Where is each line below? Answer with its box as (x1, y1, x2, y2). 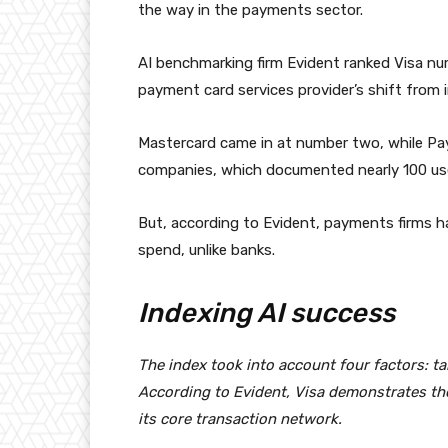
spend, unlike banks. (138, 241, 275, 260)
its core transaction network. (138, 410, 342, 429)
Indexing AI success (138, 297, 395, 330)
